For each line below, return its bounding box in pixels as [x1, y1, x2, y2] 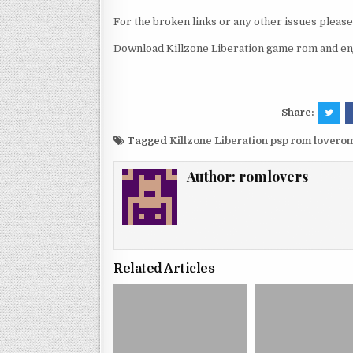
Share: [281, 106, 317, 118]
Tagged [124, 135, 169, 147]
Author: [187, 167, 240, 186]
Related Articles [113, 262, 214, 277]
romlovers [239, 167, 309, 186]
